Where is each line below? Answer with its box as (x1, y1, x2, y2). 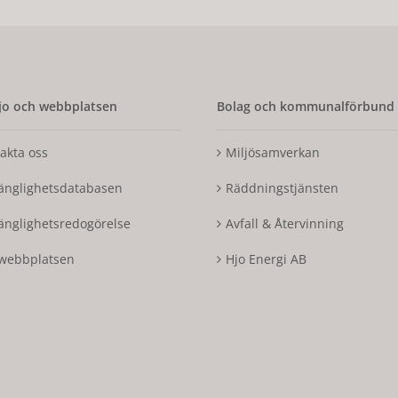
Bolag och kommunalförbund (217, 98, 394, 115)
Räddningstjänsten (226, 179, 338, 196)
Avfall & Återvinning (226, 215, 344, 232)
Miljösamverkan (226, 144, 320, 161)
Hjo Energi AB (226, 251, 306, 267)
